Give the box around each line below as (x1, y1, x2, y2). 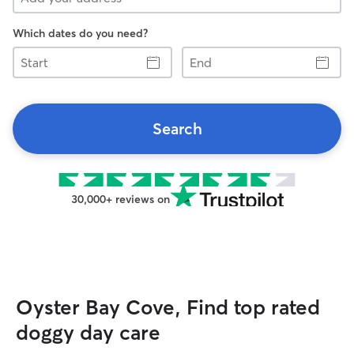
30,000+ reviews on (70, 192, 170, 206)
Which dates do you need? (13, 26, 148, 40)
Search (152, 119, 202, 138)
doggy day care (16, 320, 160, 345)
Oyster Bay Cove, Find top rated (16, 295, 320, 320)
